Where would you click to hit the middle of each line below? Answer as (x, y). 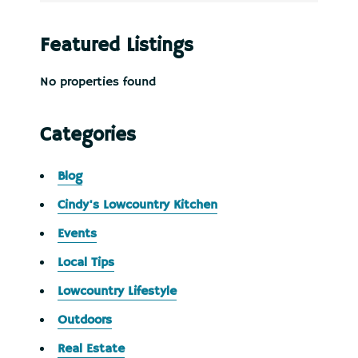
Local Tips (86, 263)
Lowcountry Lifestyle (117, 292)
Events (77, 234)
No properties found (98, 82)
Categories (88, 135)
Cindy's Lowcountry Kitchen (137, 205)
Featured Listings (117, 46)
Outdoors (85, 320)
